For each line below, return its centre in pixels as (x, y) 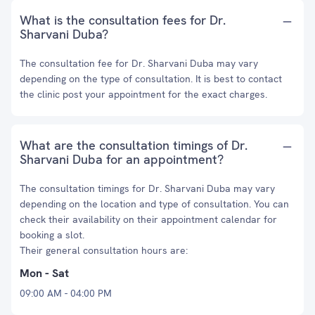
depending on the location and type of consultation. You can (154, 204)
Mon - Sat (44, 273)
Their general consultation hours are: (104, 250)
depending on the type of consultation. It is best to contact (151, 79)
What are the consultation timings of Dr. (134, 145)
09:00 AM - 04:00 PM (66, 293)
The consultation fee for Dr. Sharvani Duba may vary (139, 63)
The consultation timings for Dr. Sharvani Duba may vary (147, 188)
